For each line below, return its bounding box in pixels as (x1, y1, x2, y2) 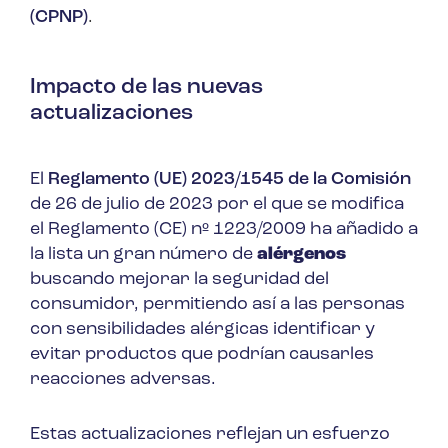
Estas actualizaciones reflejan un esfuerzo (30, 425, 390, 445)
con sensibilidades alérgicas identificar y (30, 320, 375, 340)
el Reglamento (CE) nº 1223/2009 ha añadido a (30, 220, 418, 240)
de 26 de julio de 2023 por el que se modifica (30, 195, 404, 215)
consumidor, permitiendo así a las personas (30, 295, 405, 315)
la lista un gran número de (30, 245, 257, 265)
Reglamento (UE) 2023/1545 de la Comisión (48, 170, 411, 190)
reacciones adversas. (30, 370, 216, 390)
